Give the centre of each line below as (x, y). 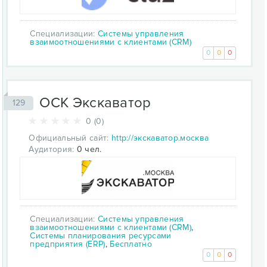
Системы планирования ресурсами (101, 235)
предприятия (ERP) (68, 244)
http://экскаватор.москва (160, 138)
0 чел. (88, 149)
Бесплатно (131, 244)
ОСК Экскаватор (95, 103)
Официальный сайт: (69, 138)
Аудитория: (52, 149)
